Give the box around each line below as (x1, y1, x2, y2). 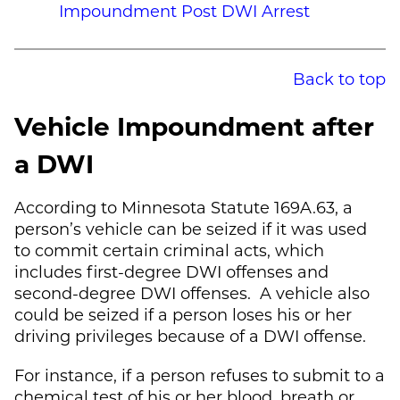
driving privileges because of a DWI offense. (14, 324, 366, 346)
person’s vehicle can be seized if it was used (14, 217, 367, 239)
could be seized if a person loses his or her (14, 303, 352, 325)
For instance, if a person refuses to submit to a (14, 363, 385, 386)
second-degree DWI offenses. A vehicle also (14, 281, 370, 304)
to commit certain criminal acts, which (14, 238, 324, 261)
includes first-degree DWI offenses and (14, 260, 329, 282)
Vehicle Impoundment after (14, 108, 374, 142)
